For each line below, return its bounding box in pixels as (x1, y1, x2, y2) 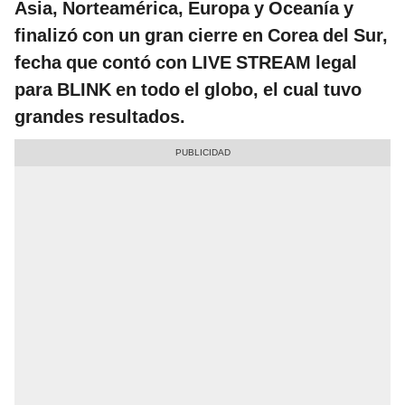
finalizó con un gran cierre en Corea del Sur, (14, 24, 388, 47)
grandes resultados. (14, 106, 185, 128)
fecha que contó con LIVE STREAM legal (14, 52, 357, 74)
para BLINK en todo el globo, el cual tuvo (14, 79, 362, 101)
